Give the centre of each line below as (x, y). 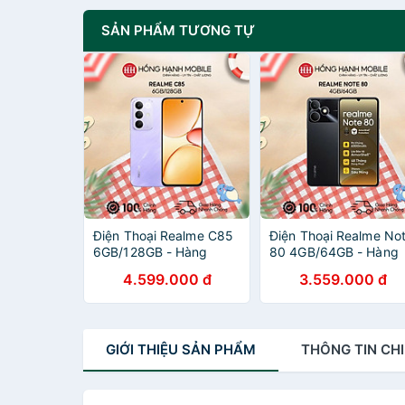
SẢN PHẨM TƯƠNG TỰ (178, 30)
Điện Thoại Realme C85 (164, 235)
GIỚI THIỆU (142, 349)
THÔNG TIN (341, 349)
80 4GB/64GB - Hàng (334, 252)
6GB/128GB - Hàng (151, 252)
